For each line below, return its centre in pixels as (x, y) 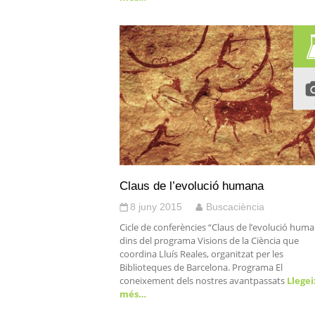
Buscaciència (235, 207)
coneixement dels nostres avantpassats (202, 281)
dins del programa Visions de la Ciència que (209, 240)
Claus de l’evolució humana (192, 186)
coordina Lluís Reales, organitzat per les (201, 254)
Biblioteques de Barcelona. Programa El (201, 267)
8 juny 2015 (156, 207)
